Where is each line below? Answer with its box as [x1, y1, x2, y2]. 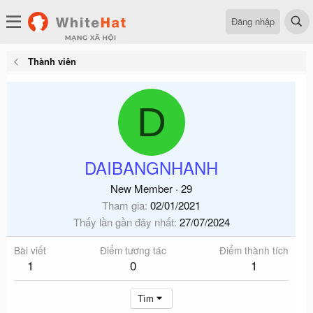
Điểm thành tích [219, 243, 289, 257]
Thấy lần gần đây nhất [73, 214, 174, 229]
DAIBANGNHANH [85, 155, 218, 180]
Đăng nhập [231, 14, 275, 28]
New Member [110, 181, 173, 196]
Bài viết [14, 243, 46, 257]
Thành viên [27, 54, 76, 68]
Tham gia [102, 198, 145, 212]
